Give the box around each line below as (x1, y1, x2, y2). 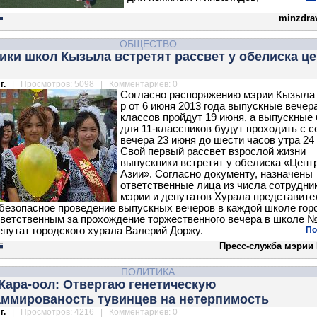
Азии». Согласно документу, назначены (120, 168, 313, 180)
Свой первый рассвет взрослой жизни (120, 146, 306, 157)
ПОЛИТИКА (121, 266, 175, 277)
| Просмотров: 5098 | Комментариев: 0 (8, 79, 178, 89)
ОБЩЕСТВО (119, 38, 177, 50)
